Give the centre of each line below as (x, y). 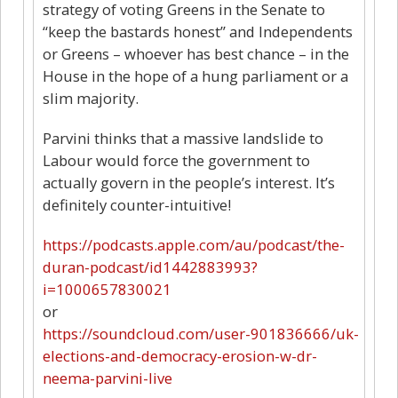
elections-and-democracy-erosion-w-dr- (180, 355)
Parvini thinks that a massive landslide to (183, 138)
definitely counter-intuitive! (137, 204)
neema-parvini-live (107, 378)
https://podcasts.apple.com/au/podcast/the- (194, 244)
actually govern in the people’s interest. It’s (189, 182)
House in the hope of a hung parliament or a (195, 76)
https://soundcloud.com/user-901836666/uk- (201, 333)
